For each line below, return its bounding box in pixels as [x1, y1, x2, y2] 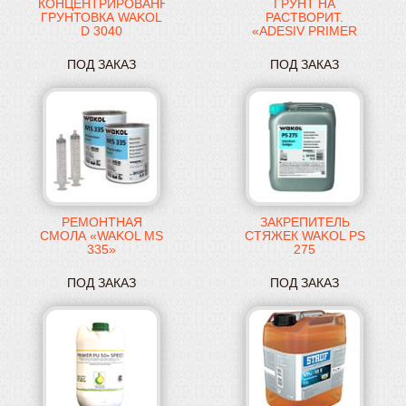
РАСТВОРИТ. [266, 10, 343, 25]
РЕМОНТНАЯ [61, 215, 142, 230]
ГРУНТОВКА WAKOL [41, 10, 162, 25]
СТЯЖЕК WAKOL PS [244, 228, 365, 244]
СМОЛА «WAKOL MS [40, 228, 163, 244]
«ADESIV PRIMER [252, 24, 357, 39]
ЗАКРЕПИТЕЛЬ [259, 215, 350, 230]
